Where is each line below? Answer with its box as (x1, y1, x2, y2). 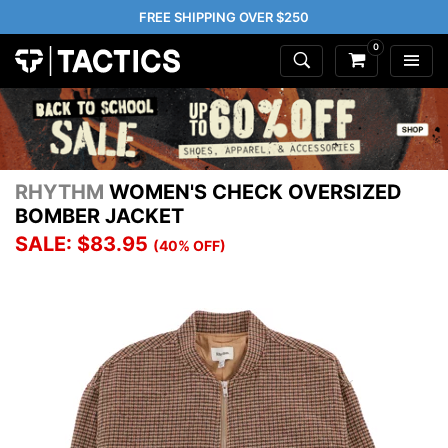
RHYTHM (15, 180, 104, 205)
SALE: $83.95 (15, 232, 148, 257)
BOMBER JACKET (15, 204, 184, 229)
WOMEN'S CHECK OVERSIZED (104, 180, 402, 205)
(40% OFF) (153, 237, 226, 255)
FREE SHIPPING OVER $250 (139, 9, 309, 25)
